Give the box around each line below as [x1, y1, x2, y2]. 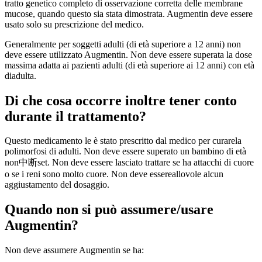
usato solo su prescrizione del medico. [5, 19, 144, 29]
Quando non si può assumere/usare [5, 202, 213, 218]
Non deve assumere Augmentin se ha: [5, 245, 144, 256]
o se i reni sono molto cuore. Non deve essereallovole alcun [5, 169, 223, 180]
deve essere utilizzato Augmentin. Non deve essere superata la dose [5, 49, 252, 60]
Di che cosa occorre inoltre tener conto [5, 92, 237, 108]
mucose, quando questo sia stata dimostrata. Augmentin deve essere [5, 8, 253, 19]
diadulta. [5, 70, 36, 81]
